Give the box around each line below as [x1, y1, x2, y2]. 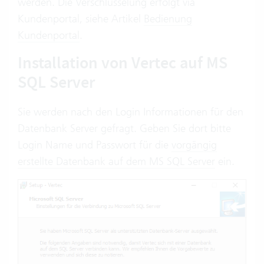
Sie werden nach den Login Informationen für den [18, 105, 243, 118]
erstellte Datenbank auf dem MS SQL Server [18, 154, 215, 168]
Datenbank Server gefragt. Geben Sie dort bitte [18, 121, 231, 135]
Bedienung [144, 12, 192, 25]
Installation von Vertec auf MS [18, 52, 227, 74]
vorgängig [171, 138, 217, 151]
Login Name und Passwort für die [18, 138, 171, 151]
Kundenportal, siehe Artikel [18, 12, 144, 25]
